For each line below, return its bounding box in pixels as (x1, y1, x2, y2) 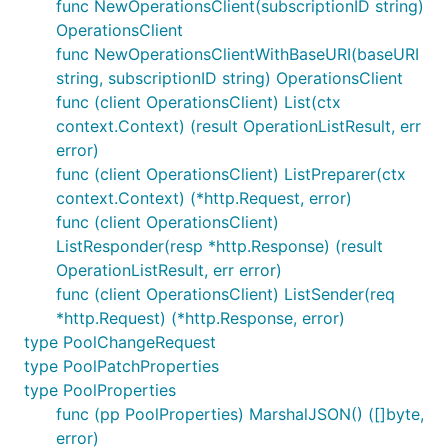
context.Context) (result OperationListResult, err (56, 116, 421, 136)
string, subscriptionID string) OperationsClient (56, 68, 403, 88)
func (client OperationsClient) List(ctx (56, 92, 341, 112)
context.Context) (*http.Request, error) (56, 188, 352, 208)
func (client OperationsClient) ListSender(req (56, 284, 395, 304)
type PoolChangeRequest (24, 332, 216, 352)
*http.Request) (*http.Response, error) (56, 308, 345, 328)
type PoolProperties (24, 380, 176, 400)
